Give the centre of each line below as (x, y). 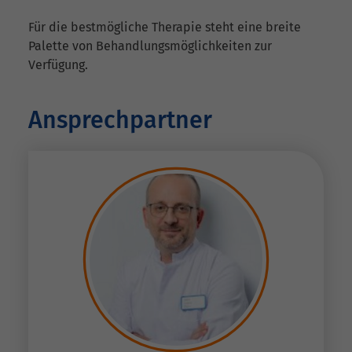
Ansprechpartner (120, 121)
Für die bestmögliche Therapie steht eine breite (165, 27)
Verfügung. (58, 65)
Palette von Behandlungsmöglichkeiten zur (150, 46)
